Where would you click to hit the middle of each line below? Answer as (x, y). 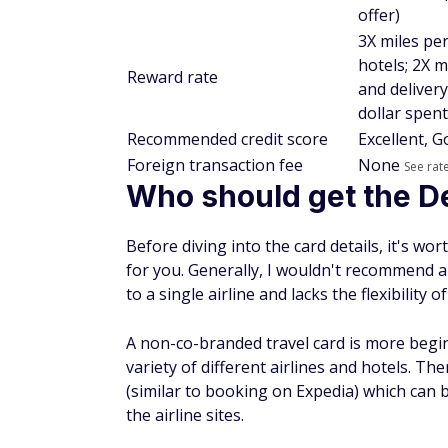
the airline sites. (185, 415)
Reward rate (172, 77)
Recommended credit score (227, 139)
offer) (379, 15)
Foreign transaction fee (215, 165)
